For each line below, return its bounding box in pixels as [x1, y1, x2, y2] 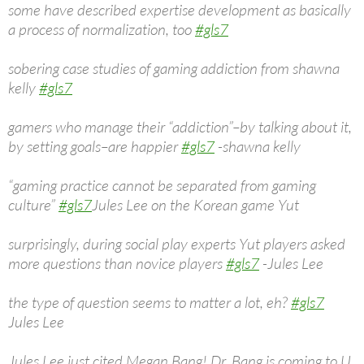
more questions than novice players [8, 253, 226, 273]
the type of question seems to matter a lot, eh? [8, 292, 291, 312]
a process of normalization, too [8, 19, 195, 39]
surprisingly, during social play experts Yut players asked [8, 233, 345, 253]
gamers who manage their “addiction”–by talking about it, [8, 116, 352, 136]
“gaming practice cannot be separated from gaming [8, 175, 316, 195]
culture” [8, 194, 58, 214]
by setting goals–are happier [8, 136, 181, 156]
